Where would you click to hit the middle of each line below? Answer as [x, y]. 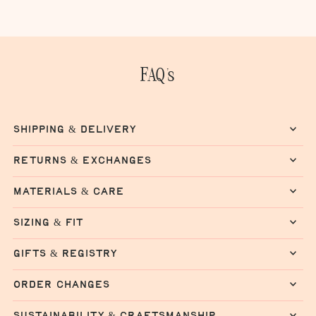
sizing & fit [48, 223]
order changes [61, 285]
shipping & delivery [74, 129]
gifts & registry [65, 254]
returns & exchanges [82, 160]
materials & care [68, 192]
